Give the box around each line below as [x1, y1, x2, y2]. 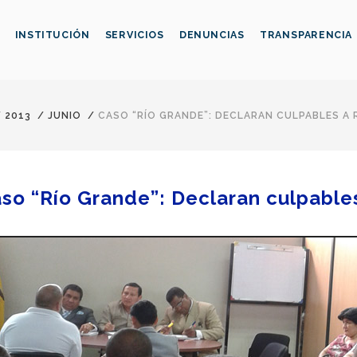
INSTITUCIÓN [14, 29, 90, 41]
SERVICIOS [104, 29, 164, 41]
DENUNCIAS [178, 29, 245, 41]
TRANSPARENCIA [260, 29, 353, 41]
